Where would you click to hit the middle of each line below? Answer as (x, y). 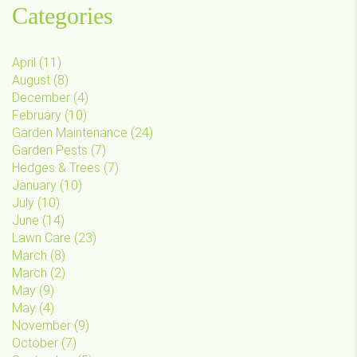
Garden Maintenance (70, 132)
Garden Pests (50, 150)
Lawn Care (41, 237)
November (41, 325)
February (37, 115)
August (31, 80)
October (35, 343)
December (41, 97)
